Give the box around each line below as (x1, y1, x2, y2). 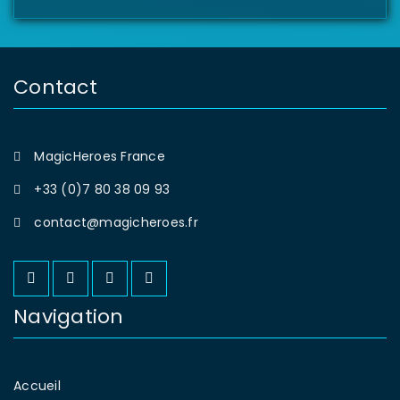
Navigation (13, 302, 124, 330)
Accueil (13, 376, 61, 395)
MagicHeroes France (34, 146, 165, 165)
